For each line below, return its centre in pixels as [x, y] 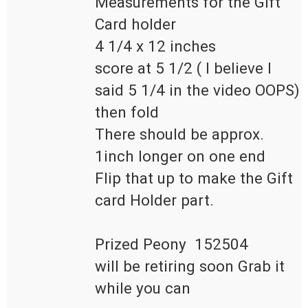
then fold [129, 112]
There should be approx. [179, 134]
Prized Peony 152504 [176, 244]
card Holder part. [154, 200]
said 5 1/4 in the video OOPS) [197, 90]
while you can [143, 288]
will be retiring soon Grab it [190, 266]
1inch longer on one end [182, 156]
